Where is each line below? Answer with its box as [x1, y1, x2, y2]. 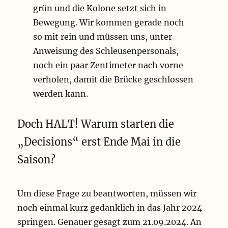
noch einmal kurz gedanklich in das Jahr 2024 [17, 203, 203, 213]
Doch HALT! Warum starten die [17, 118, 175, 131]
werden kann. [33, 89, 88, 99]
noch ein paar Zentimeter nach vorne [33, 60, 183, 71]
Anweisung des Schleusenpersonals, [33, 46, 179, 56]
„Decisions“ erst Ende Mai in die [17, 135, 181, 149]
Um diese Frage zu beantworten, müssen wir [17, 188, 197, 199]
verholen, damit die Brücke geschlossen [33, 74, 193, 85]
